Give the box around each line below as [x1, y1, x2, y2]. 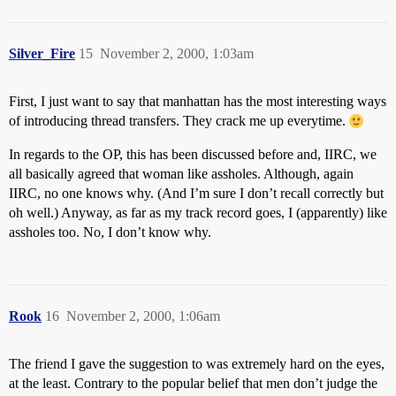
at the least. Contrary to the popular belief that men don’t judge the [9, 376, 377, 391]
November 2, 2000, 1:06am [66, 308, 220, 324]
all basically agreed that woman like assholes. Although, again [9, 166, 354, 181]
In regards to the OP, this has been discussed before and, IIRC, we [9, 147, 377, 162]
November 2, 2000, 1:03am [100, 46, 254, 61]
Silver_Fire [9, 46, 75, 61]
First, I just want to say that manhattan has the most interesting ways [9, 94, 386, 109]
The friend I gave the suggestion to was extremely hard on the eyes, [9, 356, 385, 371]
